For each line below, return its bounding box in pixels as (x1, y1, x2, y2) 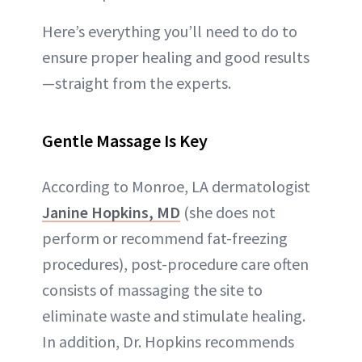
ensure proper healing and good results (42, 47, 309, 68)
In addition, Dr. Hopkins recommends (42, 331, 294, 352)
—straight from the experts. (42, 73, 231, 94)
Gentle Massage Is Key (42, 129, 208, 153)
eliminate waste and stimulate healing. (42, 305, 305, 326)
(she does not (180, 202, 276, 223)
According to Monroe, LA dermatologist (42, 176, 310, 197)
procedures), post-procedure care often (42, 254, 309, 275)
